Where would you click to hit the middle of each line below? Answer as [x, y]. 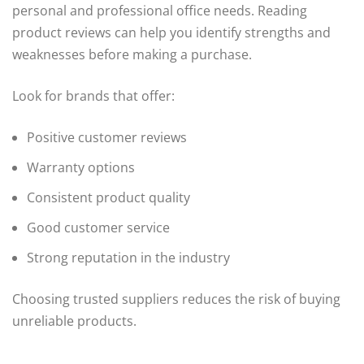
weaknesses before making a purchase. [132, 55]
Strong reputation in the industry [128, 258]
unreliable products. [74, 321]
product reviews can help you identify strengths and [171, 33]
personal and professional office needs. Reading [160, 11]
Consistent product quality [108, 198]
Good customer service [98, 228]
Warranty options [81, 168]
